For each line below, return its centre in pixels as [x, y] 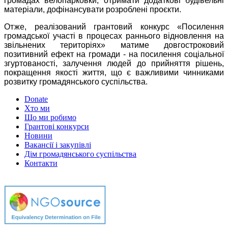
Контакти [41, 163]
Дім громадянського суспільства [80, 154]
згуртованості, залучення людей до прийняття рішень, [114, 64]
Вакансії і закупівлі [58, 145]
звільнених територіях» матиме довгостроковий [114, 45]
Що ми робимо [50, 118]
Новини [38, 136]
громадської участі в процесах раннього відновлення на [114, 36]
